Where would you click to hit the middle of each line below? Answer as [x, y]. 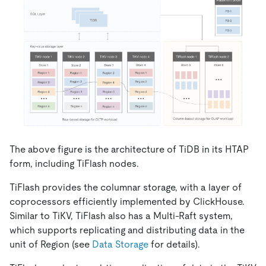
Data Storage [120, 245]
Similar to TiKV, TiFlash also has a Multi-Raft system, [121, 216]
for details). [174, 245]
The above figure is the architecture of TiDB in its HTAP [129, 150]
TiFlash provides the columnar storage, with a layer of [126, 188]
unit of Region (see [51, 245]
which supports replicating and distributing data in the [127, 230]
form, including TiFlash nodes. [74, 164]
